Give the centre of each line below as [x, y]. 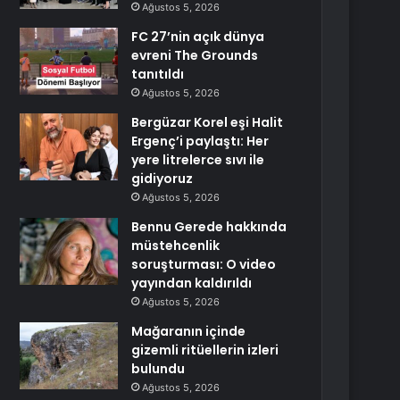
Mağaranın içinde [189, 331]
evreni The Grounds [195, 55]
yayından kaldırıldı [192, 283]
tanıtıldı [158, 74]
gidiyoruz [162, 179]
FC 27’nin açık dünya [198, 37]
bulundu [158, 369]
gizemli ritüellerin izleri [205, 350]
